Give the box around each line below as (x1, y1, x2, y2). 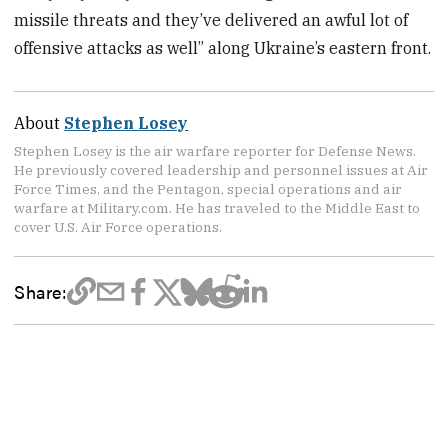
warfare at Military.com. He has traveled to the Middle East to (14, 199, 421, 218)
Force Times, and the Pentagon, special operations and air (14, 180, 403, 199)
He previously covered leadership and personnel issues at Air (14, 161, 429, 180)
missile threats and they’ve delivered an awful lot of (14, 10, 409, 31)
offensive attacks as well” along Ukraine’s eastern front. (14, 38, 432, 59)
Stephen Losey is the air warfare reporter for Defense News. (14, 142, 417, 161)
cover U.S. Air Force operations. (14, 218, 223, 237)
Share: (14, 277, 67, 304)
